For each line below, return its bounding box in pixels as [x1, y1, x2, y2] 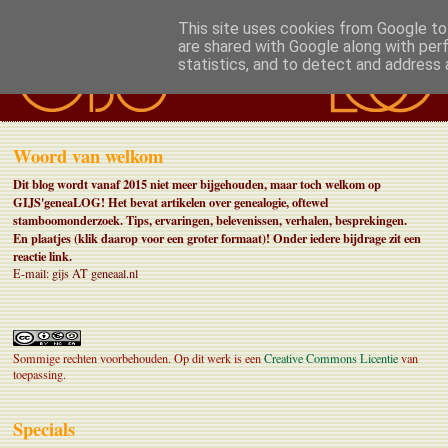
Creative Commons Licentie [264, 350, 398, 367]
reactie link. [13, 247, 72, 266]
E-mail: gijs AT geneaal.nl [13, 265, 138, 282]
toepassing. [13, 366, 66, 383]
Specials [13, 415, 75, 443]
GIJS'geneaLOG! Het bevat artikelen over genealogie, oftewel [13, 193, 328, 212]
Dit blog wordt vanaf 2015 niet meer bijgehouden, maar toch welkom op [13, 175, 381, 194]
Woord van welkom [13, 142, 163, 169]
